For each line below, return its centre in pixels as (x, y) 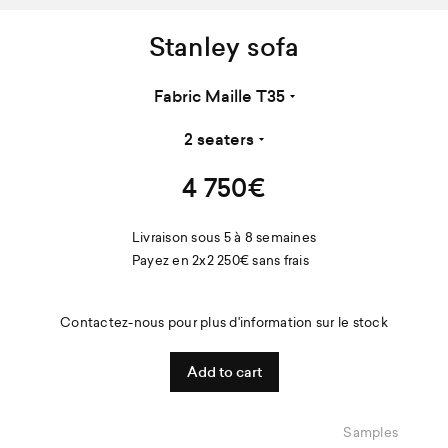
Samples (371, 432)
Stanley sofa (224, 47)
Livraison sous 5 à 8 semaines (224, 237)
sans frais (279, 260)
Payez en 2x (169, 260)
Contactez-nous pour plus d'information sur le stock (224, 322)
